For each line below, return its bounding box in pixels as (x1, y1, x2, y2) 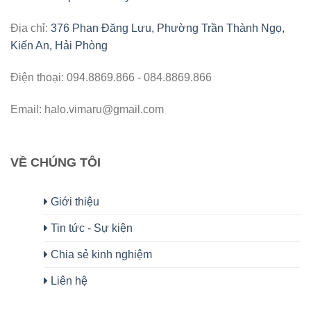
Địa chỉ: (10, 22, 51, 34)
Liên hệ (48, 275, 87, 287)
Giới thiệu (48, 196, 99, 208)
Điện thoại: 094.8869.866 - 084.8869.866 (10, 71, 212, 83)
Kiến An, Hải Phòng (10, 39, 108, 51)
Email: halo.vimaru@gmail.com (10, 103, 164, 115)
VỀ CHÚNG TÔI (10, 155, 101, 170)
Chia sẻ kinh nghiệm (48, 249, 152, 261)
